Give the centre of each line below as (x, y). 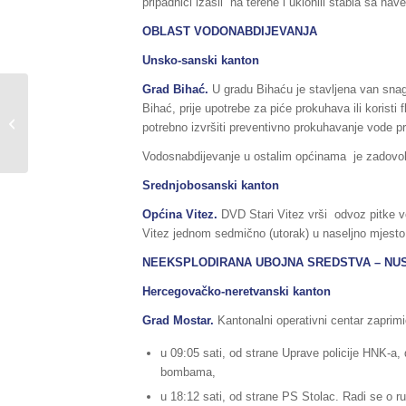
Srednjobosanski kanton (211, 186)
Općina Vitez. (182, 215)
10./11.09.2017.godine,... (97, 142)
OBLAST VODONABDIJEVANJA (230, 32)
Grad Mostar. (180, 321)
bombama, (188, 372)
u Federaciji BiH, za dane (98, 123)
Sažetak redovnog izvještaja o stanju (129, 104)
